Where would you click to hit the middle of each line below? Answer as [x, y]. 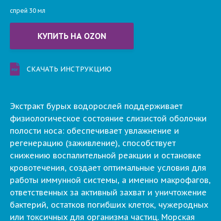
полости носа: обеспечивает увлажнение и [94, 131]
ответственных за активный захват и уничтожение [108, 192]
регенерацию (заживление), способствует [93, 143]
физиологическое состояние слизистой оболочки [108, 118]
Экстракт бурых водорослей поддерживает [96, 106]
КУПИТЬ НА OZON [72, 36]
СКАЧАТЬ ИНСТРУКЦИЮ [69, 69]
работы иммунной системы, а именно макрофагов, [110, 180]
